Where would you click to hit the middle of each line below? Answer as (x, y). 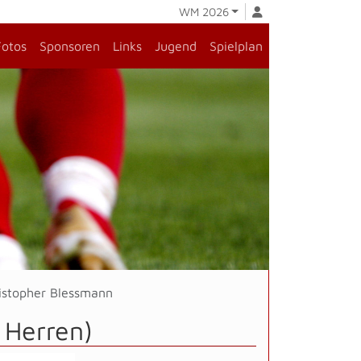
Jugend (176, 46)
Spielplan (236, 46)
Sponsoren (70, 46)
